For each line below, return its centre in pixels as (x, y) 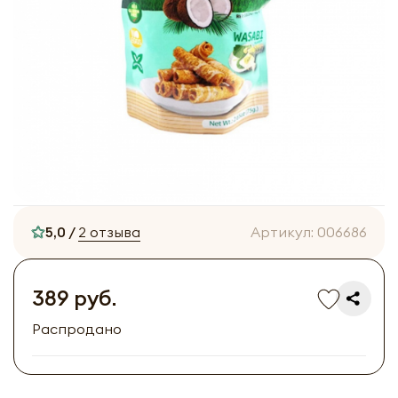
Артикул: (284, 232)
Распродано (77, 329)
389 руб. (74, 298)
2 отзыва (109, 232)
